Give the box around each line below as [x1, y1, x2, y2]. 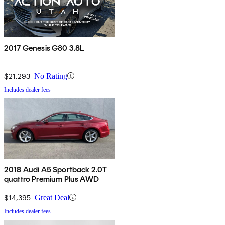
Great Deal [35, 193, 69, 202]
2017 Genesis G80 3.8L [4, 43, 84, 53]
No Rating [34, 71, 67, 80]
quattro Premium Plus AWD [4, 174, 99, 184]
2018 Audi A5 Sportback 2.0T [4, 164, 107, 174]
